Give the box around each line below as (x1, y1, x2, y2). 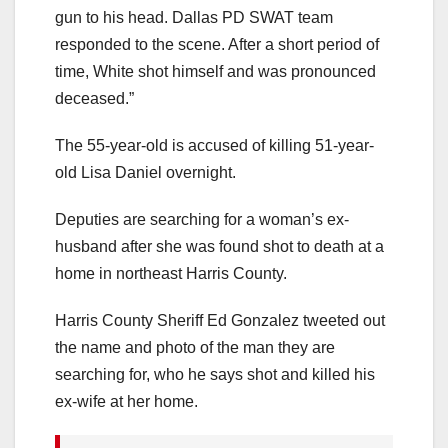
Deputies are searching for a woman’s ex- (55, 211, 349, 229)
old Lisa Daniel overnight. (55, 164, 236, 182)
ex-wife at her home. (55, 393, 198, 411)
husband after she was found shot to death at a (55, 238, 384, 256)
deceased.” (55, 90, 134, 108)
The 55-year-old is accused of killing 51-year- (55, 137, 374, 155)
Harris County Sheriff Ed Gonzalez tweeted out (55, 312, 385, 330)
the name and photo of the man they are (55, 339, 335, 357)
